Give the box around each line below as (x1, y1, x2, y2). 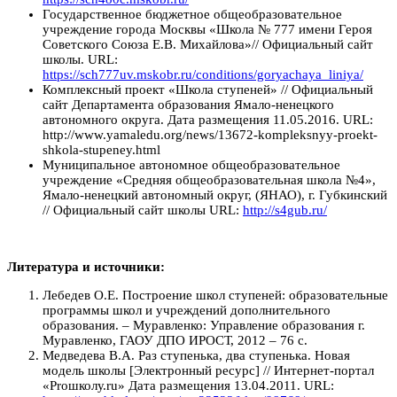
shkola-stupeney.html (43, 142, 160, 157)
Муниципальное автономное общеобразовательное (43, 157, 340, 172)
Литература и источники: (7, 259, 165, 274)
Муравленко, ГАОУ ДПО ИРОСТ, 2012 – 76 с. (43, 332, 307, 347)
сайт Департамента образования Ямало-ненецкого (43, 97, 334, 112)
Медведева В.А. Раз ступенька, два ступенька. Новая (43, 347, 350, 362)
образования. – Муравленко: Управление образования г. (43, 317, 365, 332)
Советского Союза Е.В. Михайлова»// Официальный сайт (43, 36, 373, 51)
